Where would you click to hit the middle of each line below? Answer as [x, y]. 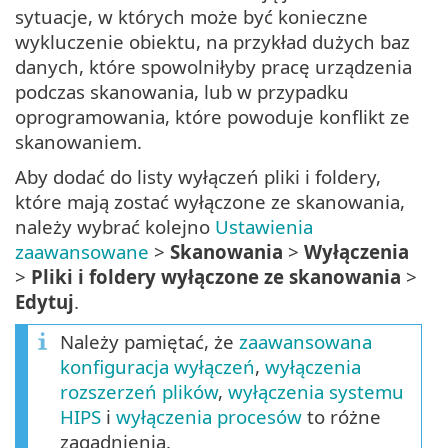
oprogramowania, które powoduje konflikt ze [212, 117]
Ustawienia [264, 227]
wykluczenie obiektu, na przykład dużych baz [212, 42]
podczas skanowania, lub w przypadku [182, 92]
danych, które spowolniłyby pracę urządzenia [213, 67]
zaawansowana [305, 342]
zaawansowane [82, 252]
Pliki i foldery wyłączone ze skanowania [216, 277]
